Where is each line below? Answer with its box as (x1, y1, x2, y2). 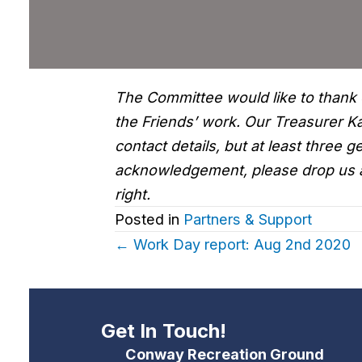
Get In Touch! (101, 319, 226, 343)
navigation (114, 266, 290, 308)
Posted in (115, 210, 183, 229)
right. (115, 185, 150, 204)
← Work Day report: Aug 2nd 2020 (115, 235, 351, 254)
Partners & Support (183, 210, 312, 229)
